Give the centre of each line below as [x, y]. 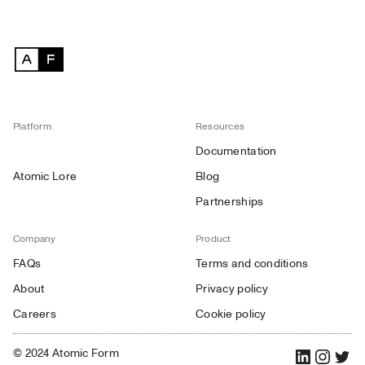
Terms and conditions [252, 264]
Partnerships [230, 202]
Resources [220, 127]
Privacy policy [232, 289]
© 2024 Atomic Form [66, 353]
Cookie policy [231, 314]
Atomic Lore [45, 176]
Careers [35, 314]
